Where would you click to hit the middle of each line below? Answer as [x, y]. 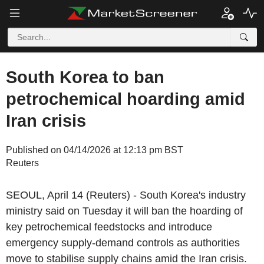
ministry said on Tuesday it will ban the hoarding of [124, 211]
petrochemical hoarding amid [126, 99]
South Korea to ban [85, 77]
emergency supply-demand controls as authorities [123, 243]
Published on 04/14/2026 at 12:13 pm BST [95, 150]
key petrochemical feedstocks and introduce [109, 227]
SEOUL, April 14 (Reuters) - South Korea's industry [126, 195]
